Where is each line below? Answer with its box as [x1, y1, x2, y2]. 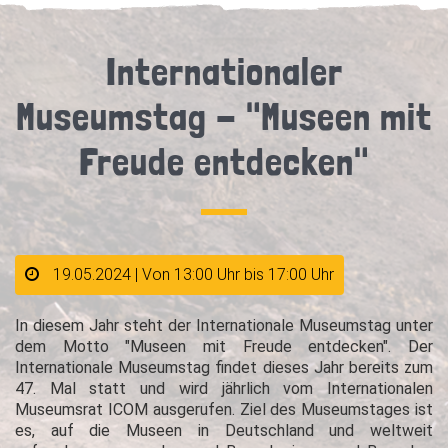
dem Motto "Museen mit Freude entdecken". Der [15, 337, 433, 356]
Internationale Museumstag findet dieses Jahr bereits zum [15, 358, 433, 377]
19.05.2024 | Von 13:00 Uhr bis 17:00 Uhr [53, 265, 334, 284]
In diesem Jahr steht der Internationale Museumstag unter [15, 316, 433, 335]
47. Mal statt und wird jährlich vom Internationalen [15, 379, 433, 398]
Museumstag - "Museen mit [16, 94, 432, 139]
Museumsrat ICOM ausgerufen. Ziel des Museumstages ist [15, 400, 433, 419]
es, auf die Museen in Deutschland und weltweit [15, 421, 433, 440]
